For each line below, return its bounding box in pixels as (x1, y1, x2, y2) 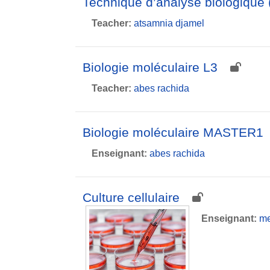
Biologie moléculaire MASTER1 (83, 125, 263, 139)
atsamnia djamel (134, 18, 204, 28)
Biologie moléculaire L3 (83, 60, 218, 74)
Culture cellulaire (83, 190, 180, 204)
